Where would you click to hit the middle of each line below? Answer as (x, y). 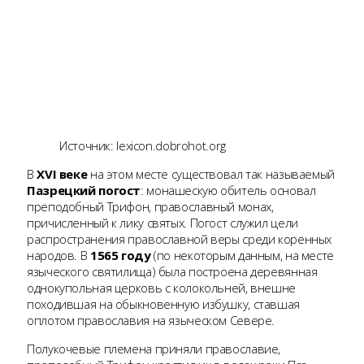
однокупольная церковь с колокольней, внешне (161, 288)
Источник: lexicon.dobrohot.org (143, 146)
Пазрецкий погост (84, 191)
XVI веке (62, 174)
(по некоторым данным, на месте (244, 256)
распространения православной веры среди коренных (179, 239)
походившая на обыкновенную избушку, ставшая (163, 304)
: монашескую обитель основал (228, 191)
